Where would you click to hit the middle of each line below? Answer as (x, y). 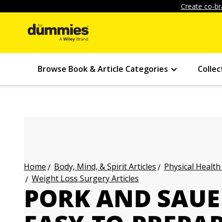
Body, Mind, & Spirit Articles (105, 166)
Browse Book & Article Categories (103, 69)
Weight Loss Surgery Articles (85, 178)
